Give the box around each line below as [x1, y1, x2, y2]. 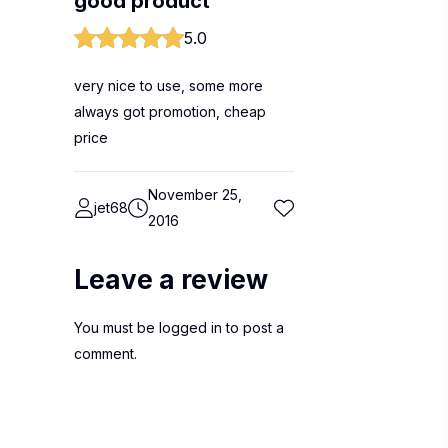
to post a [222, 319, 284, 336]
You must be [74, 319, 159, 336]
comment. [74, 345, 137, 362]
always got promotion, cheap [74, 103, 266, 120]
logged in [159, 319, 222, 336]
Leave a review [74, 264, 268, 295]
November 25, [147, 186, 242, 203]
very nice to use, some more [74, 77, 263, 94]
